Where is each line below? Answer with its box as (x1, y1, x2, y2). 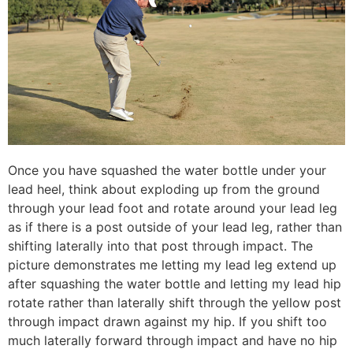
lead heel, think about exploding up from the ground (8, 181, 320, 198)
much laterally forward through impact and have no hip (8, 333, 337, 349)
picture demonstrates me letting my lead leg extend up (8, 257, 336, 273)
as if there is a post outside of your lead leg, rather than (8, 219, 342, 236)
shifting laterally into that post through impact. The (8, 238, 313, 255)
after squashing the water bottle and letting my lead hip (8, 276, 341, 292)
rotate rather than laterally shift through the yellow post (8, 295, 341, 311)
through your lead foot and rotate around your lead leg (8, 200, 337, 217)
